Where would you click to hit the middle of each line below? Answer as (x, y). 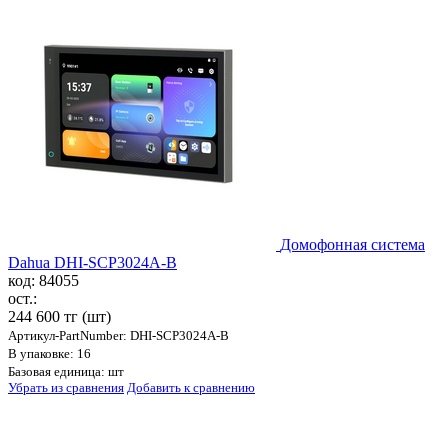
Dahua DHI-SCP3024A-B (92, 263)
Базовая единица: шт (66, 372)
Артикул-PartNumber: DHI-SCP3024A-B (118, 336)
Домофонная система (352, 245)
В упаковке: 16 (49, 354)
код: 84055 (43, 281)
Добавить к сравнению (191, 388)
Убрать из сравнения (66, 388)
